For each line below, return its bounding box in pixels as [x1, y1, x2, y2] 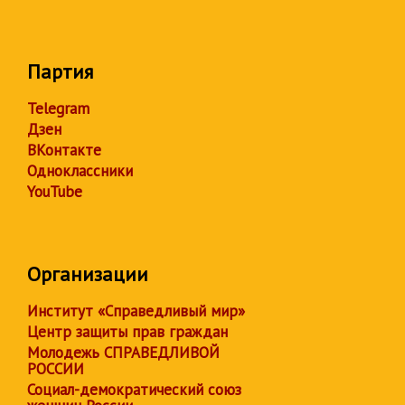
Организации [27, 261, 148, 287]
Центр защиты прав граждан [27, 322, 228, 342]
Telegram [27, 99, 89, 118]
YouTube [27, 182, 82, 202]
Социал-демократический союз [27, 380, 241, 400]
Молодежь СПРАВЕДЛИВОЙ [27, 343, 220, 363]
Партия [27, 59, 93, 84]
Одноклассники [27, 161, 133, 181]
